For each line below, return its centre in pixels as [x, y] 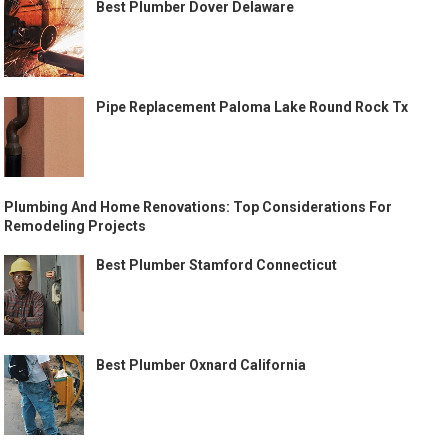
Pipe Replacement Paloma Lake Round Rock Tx [252, 107]
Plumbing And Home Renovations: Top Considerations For [198, 207]
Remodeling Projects [75, 226]
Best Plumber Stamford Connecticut [217, 265]
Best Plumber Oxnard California [201, 365]
